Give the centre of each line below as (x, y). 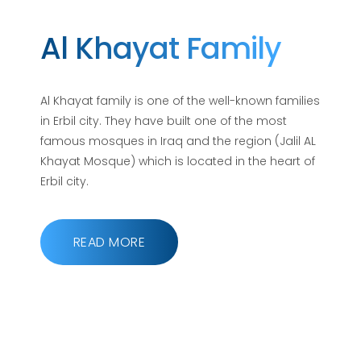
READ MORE (110, 243)
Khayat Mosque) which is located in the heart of (178, 162)
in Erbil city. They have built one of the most (164, 121)
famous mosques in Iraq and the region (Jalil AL (178, 141)
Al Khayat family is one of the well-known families (180, 101)
